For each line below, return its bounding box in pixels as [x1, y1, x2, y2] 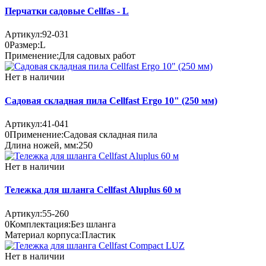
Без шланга [71, 218, 116, 229]
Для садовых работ [59, 50, 135, 61]
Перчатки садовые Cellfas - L [5, 6, 129, 17]
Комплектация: [9, 218, 71, 229]
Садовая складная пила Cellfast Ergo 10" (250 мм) [5, 95, 217, 106]
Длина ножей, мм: [5, 140, 78, 151]
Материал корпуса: [5, 229, 81, 240]
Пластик [81, 229, 116, 240]
